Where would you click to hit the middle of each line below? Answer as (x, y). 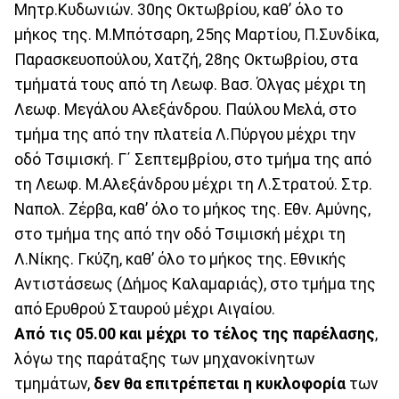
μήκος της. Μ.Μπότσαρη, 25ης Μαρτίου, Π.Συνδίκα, (196, 35)
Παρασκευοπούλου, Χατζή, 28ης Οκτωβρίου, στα (186, 60)
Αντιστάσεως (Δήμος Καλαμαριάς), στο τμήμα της (195, 285)
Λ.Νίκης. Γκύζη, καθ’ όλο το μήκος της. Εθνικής (180, 260)
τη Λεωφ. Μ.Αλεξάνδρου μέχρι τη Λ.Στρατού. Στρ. (193, 185)
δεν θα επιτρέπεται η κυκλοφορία (218, 384)
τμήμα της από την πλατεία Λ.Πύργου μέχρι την (185, 135)
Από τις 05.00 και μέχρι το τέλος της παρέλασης (195, 334)
